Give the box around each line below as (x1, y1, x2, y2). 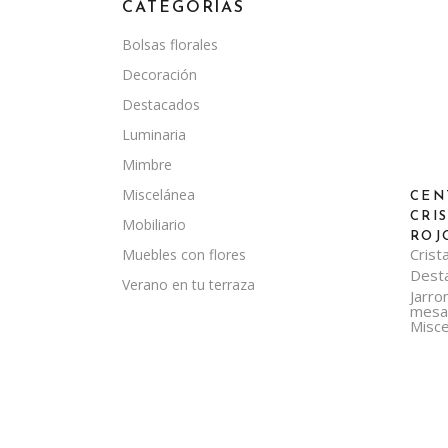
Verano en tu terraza (122, 275, 255, 294)
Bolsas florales (122, 35, 218, 54)
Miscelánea (122, 185, 195, 204)
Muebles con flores (122, 245, 246, 264)
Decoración (122, 65, 197, 84)
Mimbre (122, 155, 172, 174)
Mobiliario (122, 215, 186, 234)
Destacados (122, 95, 200, 114)
